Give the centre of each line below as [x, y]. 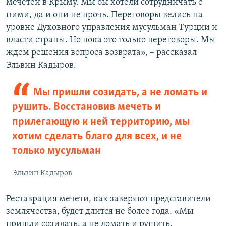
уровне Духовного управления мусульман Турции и [112, 28]
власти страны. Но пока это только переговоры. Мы [111, 40]
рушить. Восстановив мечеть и [87, 107]
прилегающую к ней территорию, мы [101, 122]
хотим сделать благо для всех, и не [97, 137]
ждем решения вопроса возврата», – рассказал [101, 53]
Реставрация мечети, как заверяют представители [108, 199]
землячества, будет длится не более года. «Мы [100, 212]
